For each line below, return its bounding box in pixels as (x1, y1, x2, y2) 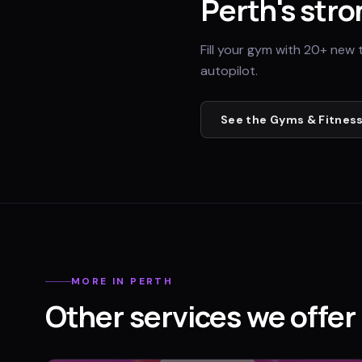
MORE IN (71, 275, 131, 288)
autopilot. (200, 61, 258, 79)
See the (221, 112, 270, 127)
